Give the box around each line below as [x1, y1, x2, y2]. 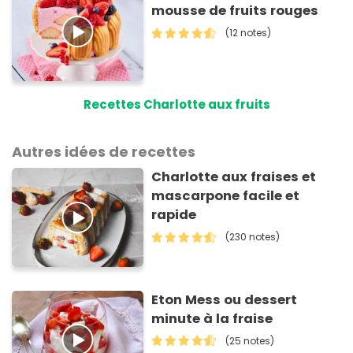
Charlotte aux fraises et [151, 168, 317, 187]
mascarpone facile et [151, 187, 300, 206]
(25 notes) [225, 333, 275, 347]
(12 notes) [225, 25, 272, 39]
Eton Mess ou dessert [151, 290, 298, 309]
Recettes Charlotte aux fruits [83, 96, 270, 113]
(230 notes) [225, 230, 281, 244]
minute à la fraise [151, 309, 273, 328]
